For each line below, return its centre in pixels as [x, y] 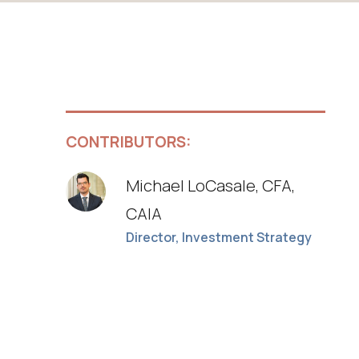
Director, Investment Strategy [219, 237]
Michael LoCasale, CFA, [210, 185]
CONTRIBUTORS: [129, 141]
